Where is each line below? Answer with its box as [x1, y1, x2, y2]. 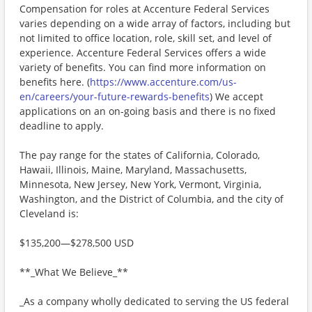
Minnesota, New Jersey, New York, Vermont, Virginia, [19, 178, 261, 191]
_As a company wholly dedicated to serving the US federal [19, 295, 289, 308]
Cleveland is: [19, 207, 79, 220]
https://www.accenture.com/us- [90, 75, 237, 88]
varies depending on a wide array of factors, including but [19, 17, 290, 30]
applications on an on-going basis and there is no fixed [19, 104, 276, 118]
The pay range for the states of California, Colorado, [19, 148, 260, 162]
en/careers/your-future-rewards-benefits [19, 90, 210, 103]
